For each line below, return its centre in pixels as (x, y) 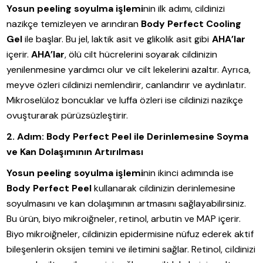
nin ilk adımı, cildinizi (184, 9)
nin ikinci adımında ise (189, 173)
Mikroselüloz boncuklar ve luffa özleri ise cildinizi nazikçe (125, 100)
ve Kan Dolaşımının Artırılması (75, 152)
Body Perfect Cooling (191, 24)
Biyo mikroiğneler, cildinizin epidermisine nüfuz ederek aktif (130, 234)
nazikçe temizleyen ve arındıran (74, 24)
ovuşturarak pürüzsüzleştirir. (68, 116)
